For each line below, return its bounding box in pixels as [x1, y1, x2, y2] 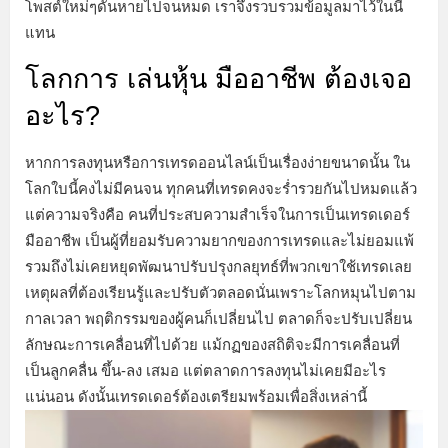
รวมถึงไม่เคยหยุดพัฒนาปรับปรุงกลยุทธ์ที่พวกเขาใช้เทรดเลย [25, 258, 412, 276]
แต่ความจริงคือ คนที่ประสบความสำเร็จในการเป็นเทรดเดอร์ [25, 206, 410, 224]
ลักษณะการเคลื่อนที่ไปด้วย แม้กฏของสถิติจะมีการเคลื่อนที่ [25, 336, 400, 354]
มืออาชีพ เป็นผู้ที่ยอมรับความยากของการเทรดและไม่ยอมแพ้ [25, 232, 414, 250]
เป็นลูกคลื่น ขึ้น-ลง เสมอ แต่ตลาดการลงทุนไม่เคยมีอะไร [25, 362, 386, 380]
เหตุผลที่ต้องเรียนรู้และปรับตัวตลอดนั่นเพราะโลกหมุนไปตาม [25, 284, 416, 302]
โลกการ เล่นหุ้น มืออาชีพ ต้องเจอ [25, 64, 412, 95]
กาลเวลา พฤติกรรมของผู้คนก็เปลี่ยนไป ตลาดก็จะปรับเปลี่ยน [25, 310, 412, 328]
